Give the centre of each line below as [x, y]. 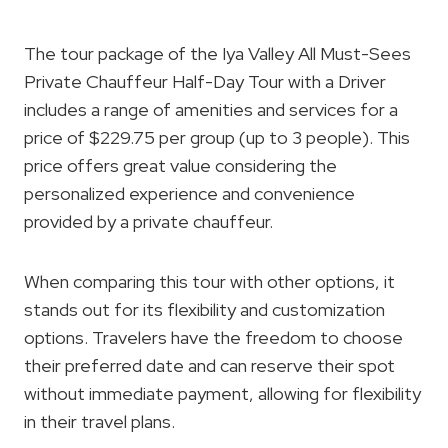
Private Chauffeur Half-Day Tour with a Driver [205, 81]
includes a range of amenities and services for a [211, 109]
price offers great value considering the [180, 165]
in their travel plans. [99, 421]
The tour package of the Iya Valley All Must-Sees [217, 53]
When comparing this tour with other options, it [209, 281]
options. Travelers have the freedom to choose [213, 337]
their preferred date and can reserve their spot [209, 365]
